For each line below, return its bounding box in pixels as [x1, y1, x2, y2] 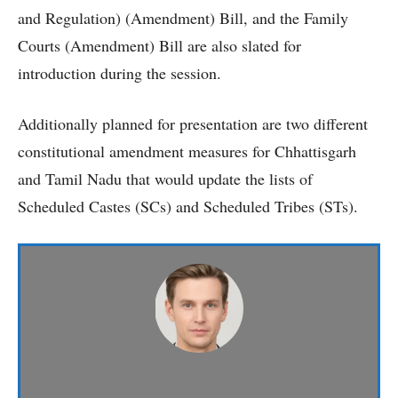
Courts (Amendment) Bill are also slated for [18, 35, 301, 57]
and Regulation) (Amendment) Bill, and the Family [18, 7, 348, 29]
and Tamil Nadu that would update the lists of [18, 168, 313, 190]
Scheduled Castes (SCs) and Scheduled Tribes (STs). [18, 195, 358, 218]
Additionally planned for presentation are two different [18, 113, 368, 135]
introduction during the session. [18, 62, 221, 84]
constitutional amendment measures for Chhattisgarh [18, 140, 356, 163]
